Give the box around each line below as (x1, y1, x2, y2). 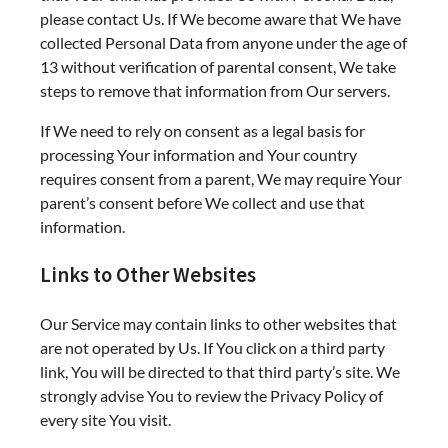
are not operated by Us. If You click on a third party (40, 337, 385, 357)
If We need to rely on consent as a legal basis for (40, 121, 365, 140)
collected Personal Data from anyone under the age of (40, 33, 407, 52)
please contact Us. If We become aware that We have (40, 9, 401, 28)
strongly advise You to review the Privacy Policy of (40, 385, 383, 405)
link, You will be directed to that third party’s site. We (40, 361, 400, 381)
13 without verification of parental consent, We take (40, 57, 396, 76)
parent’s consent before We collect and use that (40, 193, 365, 212)
